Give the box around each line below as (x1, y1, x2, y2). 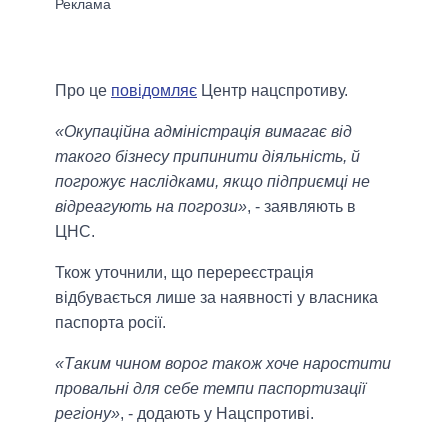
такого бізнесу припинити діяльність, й (55, 148, 360, 166)
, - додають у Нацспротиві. (120, 405, 314, 423)
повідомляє (111, 82, 197, 100)
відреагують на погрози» (55, 198, 247, 216)
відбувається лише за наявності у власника (55, 289, 378, 307)
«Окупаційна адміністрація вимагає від (55, 123, 352, 141)
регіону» (55, 405, 120, 423)
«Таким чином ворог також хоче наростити (55, 355, 391, 373)
